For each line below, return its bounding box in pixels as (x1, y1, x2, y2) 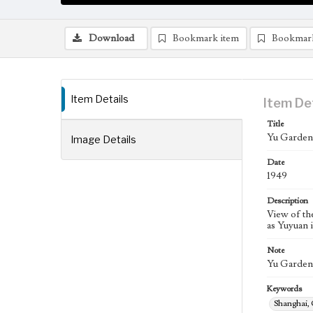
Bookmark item (173, 32, 239, 45)
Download (89, 32, 134, 45)
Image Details (71, 133, 136, 145)
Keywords (267, 284, 302, 294)
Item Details (71, 93, 129, 105)
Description (267, 196, 308, 206)
